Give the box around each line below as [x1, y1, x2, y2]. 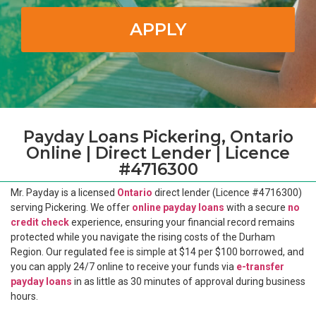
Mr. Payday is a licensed [11, 187, 117, 198]
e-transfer [236, 261, 284, 272]
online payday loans [132, 202, 224, 213]
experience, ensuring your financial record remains [69, 217, 295, 228]
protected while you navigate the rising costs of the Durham [11, 231, 275, 243]
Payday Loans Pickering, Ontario [23, 127, 293, 147]
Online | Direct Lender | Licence [26, 143, 290, 163]
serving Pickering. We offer [11, 202, 132, 213]
